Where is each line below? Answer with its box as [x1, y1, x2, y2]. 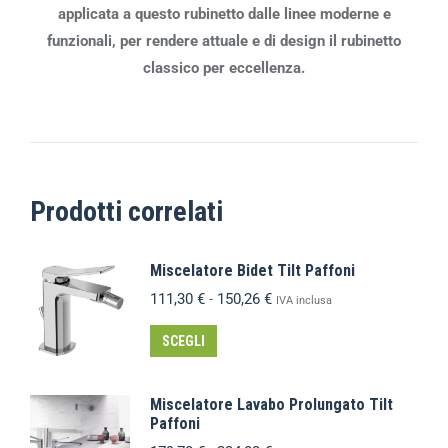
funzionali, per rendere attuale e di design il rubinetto [47, 31, 401, 50]
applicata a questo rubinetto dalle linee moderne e [57, 4, 391, 23]
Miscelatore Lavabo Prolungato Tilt [150, 394, 393, 414]
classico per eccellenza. [143, 58, 305, 77]
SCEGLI [162, 332, 205, 349]
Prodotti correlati [30, 194, 223, 228]
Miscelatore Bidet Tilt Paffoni [150, 260, 355, 280]
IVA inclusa [276, 293, 332, 307]
